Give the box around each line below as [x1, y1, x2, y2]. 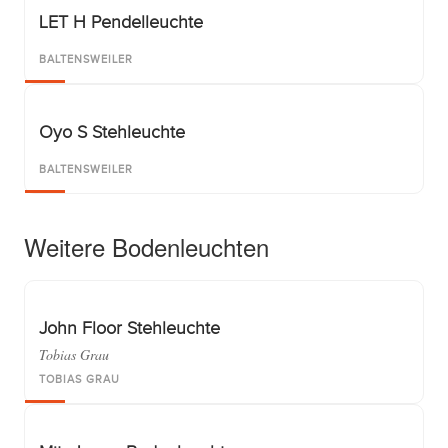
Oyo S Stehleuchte [39, 122, 185, 143]
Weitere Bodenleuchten [24, 229, 269, 264]
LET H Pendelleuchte [39, 12, 203, 33]
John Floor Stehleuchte [39, 318, 220, 339]
